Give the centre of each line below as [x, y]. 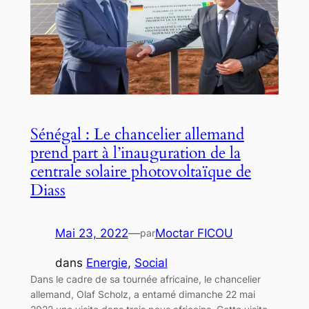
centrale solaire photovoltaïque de [140, 171]
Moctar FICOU [194, 233]
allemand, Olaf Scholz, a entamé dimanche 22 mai [142, 294]
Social [151, 262]
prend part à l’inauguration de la [135, 152]
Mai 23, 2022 [91, 233]
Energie [107, 262]
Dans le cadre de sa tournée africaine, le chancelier [145, 279]
